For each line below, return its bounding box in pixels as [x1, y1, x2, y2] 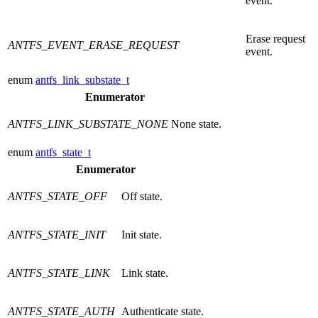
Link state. [121, 267, 168, 280]
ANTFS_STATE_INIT [8, 229, 106, 241]
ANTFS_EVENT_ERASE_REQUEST [8, 39, 179, 52]
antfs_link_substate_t [35, 74, 129, 87]
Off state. [121, 190, 163, 203]
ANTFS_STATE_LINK [8, 267, 110, 280]
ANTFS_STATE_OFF [8, 190, 107, 203]
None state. [171, 118, 221, 131]
